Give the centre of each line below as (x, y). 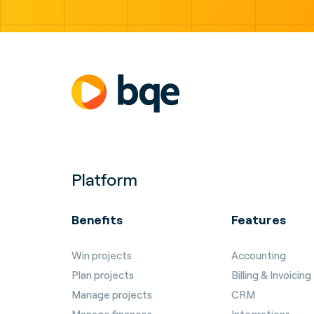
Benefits (97, 219)
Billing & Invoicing (271, 275)
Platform (104, 179)
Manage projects (112, 295)
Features (259, 219)
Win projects (102, 255)
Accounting (259, 255)
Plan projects (103, 275)
